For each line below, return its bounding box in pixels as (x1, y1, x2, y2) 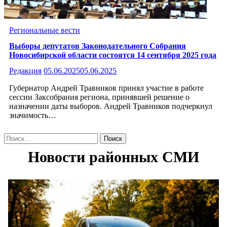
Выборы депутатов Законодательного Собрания (9, 42, 186, 51)
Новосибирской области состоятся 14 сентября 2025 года (9, 51, 216, 60)
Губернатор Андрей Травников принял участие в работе (9, 84, 204, 93)
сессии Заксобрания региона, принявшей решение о (9, 93, 190, 102)
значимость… (9, 111, 56, 120)
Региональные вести (9, 25, 80, 34)
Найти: (4, 133, 28, 142)
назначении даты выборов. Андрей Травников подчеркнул (9, 102, 212, 111)
